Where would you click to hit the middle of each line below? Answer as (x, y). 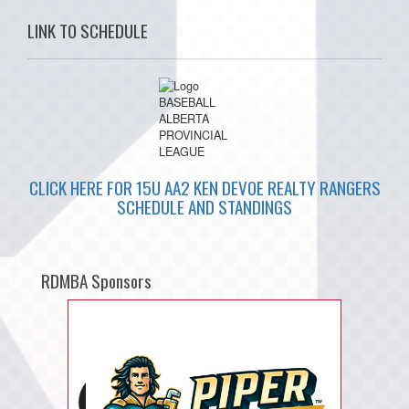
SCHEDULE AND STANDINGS (204, 206)
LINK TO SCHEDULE (88, 30)
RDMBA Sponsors (96, 280)
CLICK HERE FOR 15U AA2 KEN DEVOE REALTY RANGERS (204, 187)
